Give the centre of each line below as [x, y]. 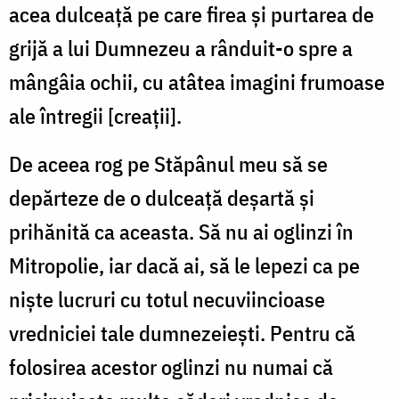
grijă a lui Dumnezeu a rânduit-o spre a [181, 48]
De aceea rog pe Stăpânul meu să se [168, 163]
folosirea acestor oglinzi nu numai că [171, 366]
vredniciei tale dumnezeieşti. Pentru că [182, 333]
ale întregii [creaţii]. [95, 115]
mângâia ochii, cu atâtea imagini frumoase [197, 81]
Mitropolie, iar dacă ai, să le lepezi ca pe [184, 265]
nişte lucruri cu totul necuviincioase [167, 299]
